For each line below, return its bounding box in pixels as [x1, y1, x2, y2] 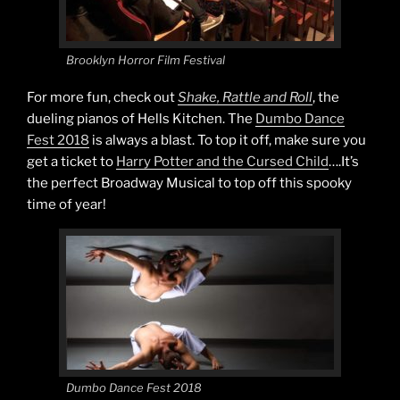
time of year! [27, 196, 106, 213]
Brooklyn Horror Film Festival [66, 52, 225, 67]
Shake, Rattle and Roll [178, 89, 312, 106]
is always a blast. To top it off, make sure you [89, 132, 366, 149]
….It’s [329, 154, 359, 171]
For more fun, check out [27, 89, 178, 106]
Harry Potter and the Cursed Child [116, 154, 329, 171]
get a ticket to [27, 154, 116, 171]
